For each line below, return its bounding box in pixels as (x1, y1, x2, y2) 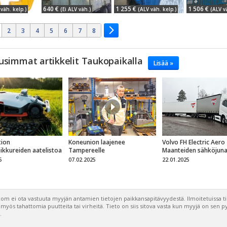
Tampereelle (68, 146, 105, 155)
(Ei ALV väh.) (60, 6, 91, 13)
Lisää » (153, 59, 173, 67)
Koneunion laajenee (68, 138, 125, 146)
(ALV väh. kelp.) (138, 6, 176, 13)
